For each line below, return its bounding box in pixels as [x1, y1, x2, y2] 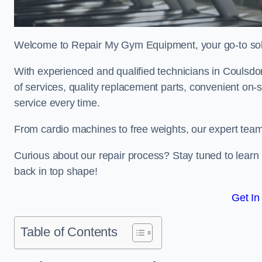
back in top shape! [14, 166, 98, 177]
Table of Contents [20, 225, 118, 239]
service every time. [14, 97, 100, 109]
